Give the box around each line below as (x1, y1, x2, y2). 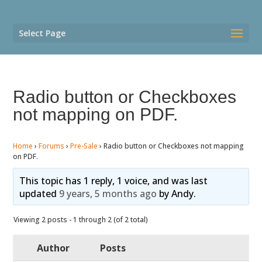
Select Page (19, 27, 66, 39)
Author (37, 242, 70, 254)
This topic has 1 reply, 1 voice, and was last (19, 174, 208, 187)
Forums (39, 141, 65, 151)
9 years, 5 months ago (58, 187, 157, 200)
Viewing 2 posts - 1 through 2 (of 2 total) (13, 215, 149, 225)
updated (19, 187, 59, 200)
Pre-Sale (70, 141, 98, 151)
